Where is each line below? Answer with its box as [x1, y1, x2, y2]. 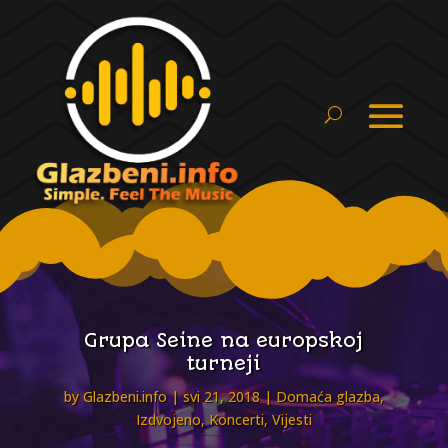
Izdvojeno [135, 410, 201, 430]
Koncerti [208, 410, 264, 430]
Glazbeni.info [82, 387, 167, 407]
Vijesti [271, 410, 312, 430]
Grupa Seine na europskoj [84, 329, 364, 353]
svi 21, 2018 [182, 387, 260, 407]
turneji [187, 352, 261, 376]
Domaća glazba [275, 387, 380, 407]
